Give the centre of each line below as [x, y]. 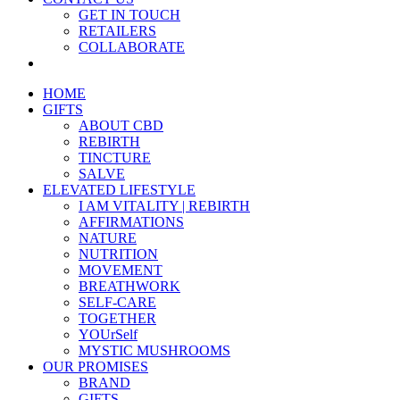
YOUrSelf [108, 334]
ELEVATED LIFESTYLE [119, 190]
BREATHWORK [129, 286]
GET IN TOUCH [129, 15]
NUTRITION [118, 254]
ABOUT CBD [121, 125]
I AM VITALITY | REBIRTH [164, 206]
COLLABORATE [132, 47]
